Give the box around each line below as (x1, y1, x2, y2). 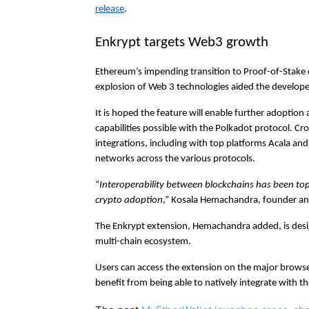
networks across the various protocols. (95, 154, 255, 165)
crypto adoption (95, 195, 163, 206)
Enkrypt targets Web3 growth (95, 35, 268, 50)
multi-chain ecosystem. (95, 237, 191, 248)
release (95, 4, 124, 15)
